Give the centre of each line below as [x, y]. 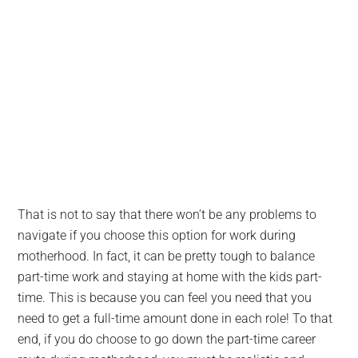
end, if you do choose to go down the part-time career [167, 339]
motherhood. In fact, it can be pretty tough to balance [167, 256]
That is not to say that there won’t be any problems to [167, 215]
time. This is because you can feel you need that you [165, 298]
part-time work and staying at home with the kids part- [170, 277]
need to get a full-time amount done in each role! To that [175, 318]
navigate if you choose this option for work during [157, 235]
